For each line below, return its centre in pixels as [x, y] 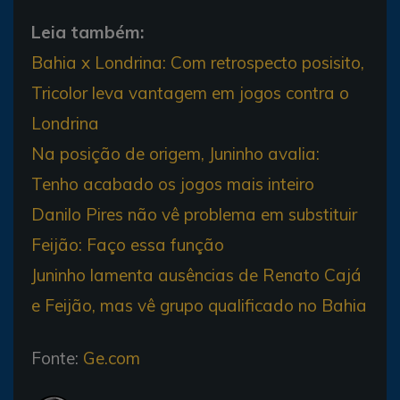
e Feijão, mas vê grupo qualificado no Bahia [199, 305]
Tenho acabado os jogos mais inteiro [173, 183]
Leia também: [87, 32]
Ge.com [112, 358]
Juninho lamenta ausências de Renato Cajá [196, 275]
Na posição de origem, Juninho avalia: [175, 153]
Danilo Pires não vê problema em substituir [194, 214]
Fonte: [57, 358]
